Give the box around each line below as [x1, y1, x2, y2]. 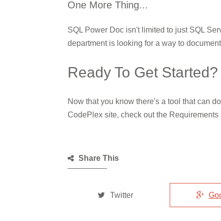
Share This [78, 154, 119, 162]
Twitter [110, 191, 133, 199]
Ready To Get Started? [68, 64, 218, 80]
